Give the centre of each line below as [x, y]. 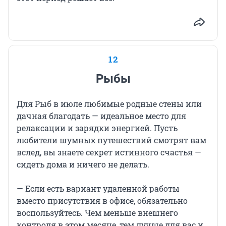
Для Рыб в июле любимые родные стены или [109, 104]
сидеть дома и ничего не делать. [83, 164]
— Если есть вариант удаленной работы [98, 189]
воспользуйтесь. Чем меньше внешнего [97, 213]
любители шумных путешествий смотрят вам [111, 140]
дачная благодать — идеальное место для [101, 116]
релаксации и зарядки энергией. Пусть [97, 128]
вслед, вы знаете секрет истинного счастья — [109, 152]
